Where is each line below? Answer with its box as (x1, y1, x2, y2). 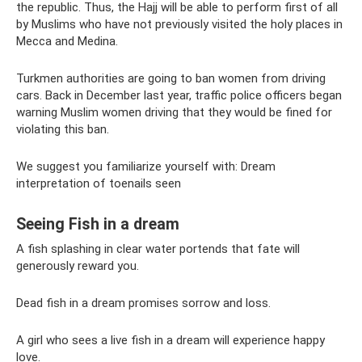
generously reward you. (16, 259, 139, 273)
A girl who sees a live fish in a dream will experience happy (16, 333, 325, 347)
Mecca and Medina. (16, 34, 118, 48)
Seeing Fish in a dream (16, 215, 179, 234)
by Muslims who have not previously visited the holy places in (16, 17, 343, 32)
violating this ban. (16, 122, 109, 137)
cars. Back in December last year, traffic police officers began (16, 88, 342, 103)
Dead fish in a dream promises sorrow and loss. (16, 296, 271, 310)
